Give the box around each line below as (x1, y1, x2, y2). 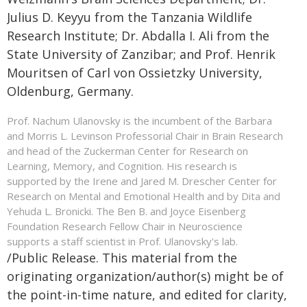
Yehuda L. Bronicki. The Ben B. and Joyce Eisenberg (7, 204, 246, 219)
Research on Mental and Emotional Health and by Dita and (7, 189, 280, 204)
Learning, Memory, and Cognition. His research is (7, 159, 237, 173)
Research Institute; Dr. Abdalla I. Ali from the (7, 27, 269, 45)
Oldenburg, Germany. (7, 83, 134, 100)
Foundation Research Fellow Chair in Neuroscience (7, 219, 243, 234)
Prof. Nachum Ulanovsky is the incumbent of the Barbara (7, 114, 272, 128)
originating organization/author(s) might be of (7, 268, 284, 285)
